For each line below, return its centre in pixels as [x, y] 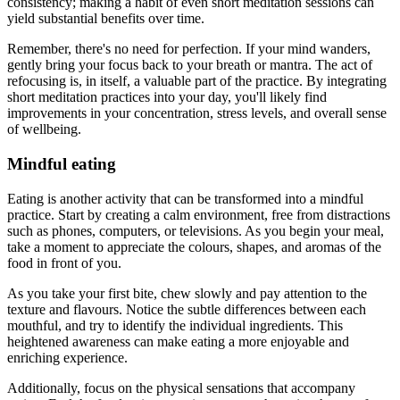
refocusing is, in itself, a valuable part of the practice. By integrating [197, 81]
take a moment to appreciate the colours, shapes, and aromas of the [194, 246]
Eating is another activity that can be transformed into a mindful [185, 198]
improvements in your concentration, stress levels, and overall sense [197, 113]
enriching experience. [67, 357]
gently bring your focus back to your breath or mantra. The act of [190, 65]
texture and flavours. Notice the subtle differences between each [187, 309]
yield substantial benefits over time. [106, 19]
